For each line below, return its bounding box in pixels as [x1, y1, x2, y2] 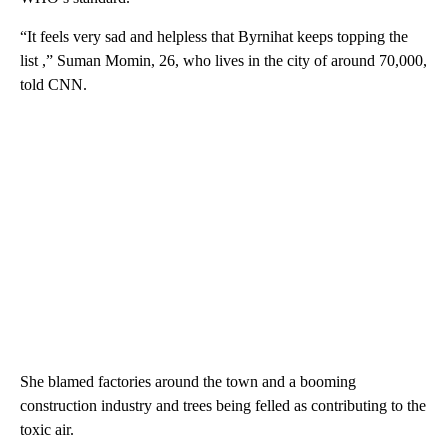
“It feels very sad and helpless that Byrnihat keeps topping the [20, 28, 408, 45]
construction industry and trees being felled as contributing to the [20, 397, 426, 414]
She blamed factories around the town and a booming [20, 373, 356, 390]
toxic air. [20, 421, 74, 438]
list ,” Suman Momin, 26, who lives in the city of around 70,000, [20, 52, 427, 69]
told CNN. [20, 76, 87, 93]
